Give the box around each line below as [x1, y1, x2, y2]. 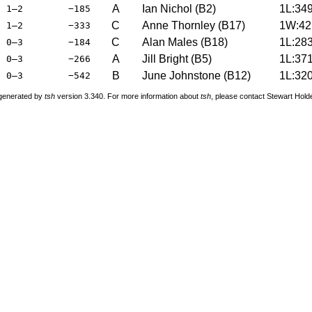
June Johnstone [141, 69, 221, 81]
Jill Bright [141, 52, 188, 65]
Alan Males [141, 36, 198, 48]
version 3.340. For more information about [55, 91, 201, 100]
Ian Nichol [141, 2, 192, 15]
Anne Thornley [141, 19, 215, 31]
